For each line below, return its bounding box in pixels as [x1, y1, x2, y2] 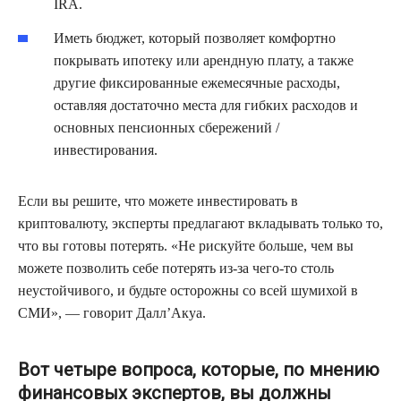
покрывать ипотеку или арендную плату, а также [54, 52, 354, 68]
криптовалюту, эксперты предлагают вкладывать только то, [18, 215, 383, 231]
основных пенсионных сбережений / [54, 119, 279, 135]
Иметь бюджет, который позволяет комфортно [54, 30, 336, 46]
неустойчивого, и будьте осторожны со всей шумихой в [18, 282, 358, 298]
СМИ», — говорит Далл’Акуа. [18, 304, 206, 320]
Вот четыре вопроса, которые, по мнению [18, 358, 380, 380]
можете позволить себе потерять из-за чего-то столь [18, 260, 334, 276]
